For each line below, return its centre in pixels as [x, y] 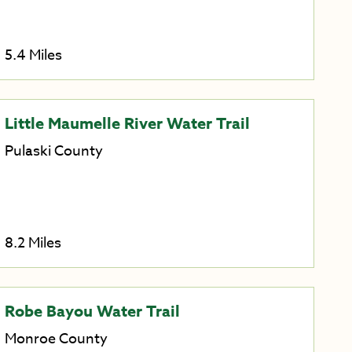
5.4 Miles [33, 56]
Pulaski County [53, 152]
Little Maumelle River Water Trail [127, 123]
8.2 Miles [33, 243]
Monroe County [56, 339]
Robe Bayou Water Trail [92, 310]
